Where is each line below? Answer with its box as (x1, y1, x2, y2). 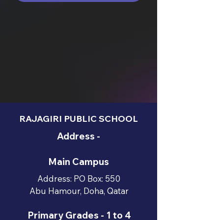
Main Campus (48, 156, 109, 167)
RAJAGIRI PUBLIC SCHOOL (19, 113, 138, 124)
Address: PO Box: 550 (37, 173, 120, 184)
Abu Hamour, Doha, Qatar (29, 186, 129, 196)
